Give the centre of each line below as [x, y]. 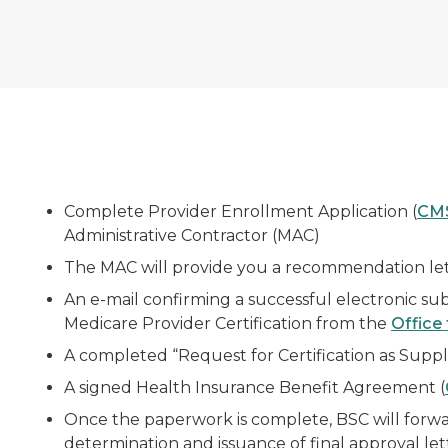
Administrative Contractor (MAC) [191, 235]
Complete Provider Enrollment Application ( [240, 211]
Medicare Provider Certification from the [227, 323]
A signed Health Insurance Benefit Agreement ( [254, 387]
